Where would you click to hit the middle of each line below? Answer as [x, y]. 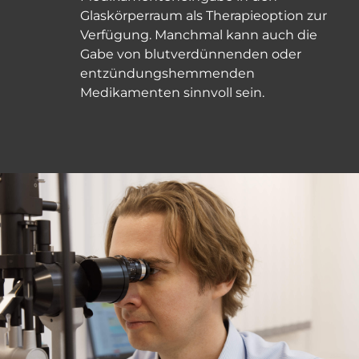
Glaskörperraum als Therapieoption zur [204, 16]
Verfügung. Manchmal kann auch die [199, 35]
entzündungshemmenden [167, 74]
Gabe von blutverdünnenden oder [191, 54]
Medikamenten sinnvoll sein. [172, 93]
